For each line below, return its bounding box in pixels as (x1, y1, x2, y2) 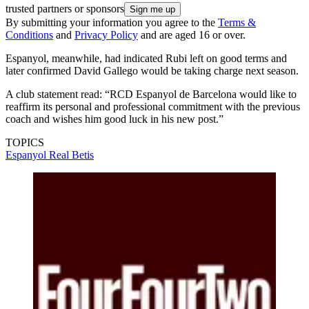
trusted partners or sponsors (6, 3, 124, 15)
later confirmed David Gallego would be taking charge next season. (6, 65, 299, 77)
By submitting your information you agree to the (6, 17, 218, 29)
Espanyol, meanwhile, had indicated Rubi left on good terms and (6, 52, 287, 65)
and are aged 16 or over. (138, 29, 246, 41)
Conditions (6, 29, 53, 41)
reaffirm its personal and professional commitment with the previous (6, 101, 300, 113)
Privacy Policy (74, 29, 138, 41)
